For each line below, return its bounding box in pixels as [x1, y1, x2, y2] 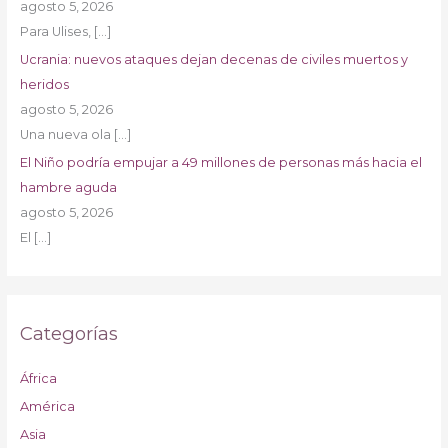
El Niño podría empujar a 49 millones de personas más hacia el [19, 155, 422, 171]
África [19, 370, 57, 386]
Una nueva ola [19, 126, 114, 142]
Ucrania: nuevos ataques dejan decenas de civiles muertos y [19, 51, 408, 67]
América [19, 398, 75, 414]
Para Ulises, [19, 23, 94, 39]
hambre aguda [19, 180, 117, 196]
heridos [19, 76, 69, 92]
